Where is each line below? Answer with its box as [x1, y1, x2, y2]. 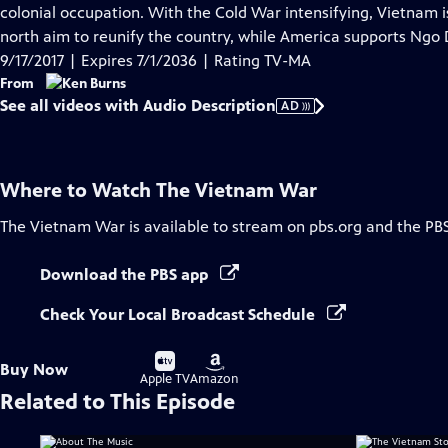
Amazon [190, 371, 239, 387]
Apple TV [140, 371, 190, 387]
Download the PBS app [40, 265, 212, 284]
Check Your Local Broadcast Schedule [40, 305, 319, 324]
